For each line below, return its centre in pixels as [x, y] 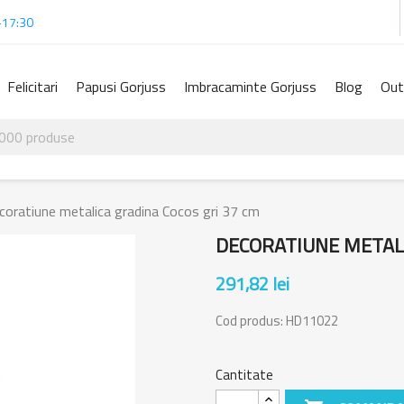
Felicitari [32, 87]
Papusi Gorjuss [121, 87]
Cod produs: [251, 320]
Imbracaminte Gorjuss [250, 87]
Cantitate [244, 374]
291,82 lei [252, 283]
